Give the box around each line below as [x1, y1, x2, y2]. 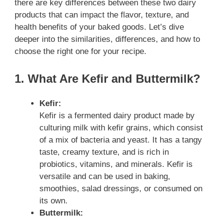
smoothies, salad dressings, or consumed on [39, 183, 202, 193]
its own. [39, 196, 68, 205]
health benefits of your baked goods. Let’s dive [15, 22, 184, 32]
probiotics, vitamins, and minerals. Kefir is [39, 159, 193, 169]
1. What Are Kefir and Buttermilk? [15, 72, 200, 85]
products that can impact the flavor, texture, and [15, 10, 189, 20]
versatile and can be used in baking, [39, 171, 170, 181]
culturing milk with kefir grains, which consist [39, 123, 203, 132]
